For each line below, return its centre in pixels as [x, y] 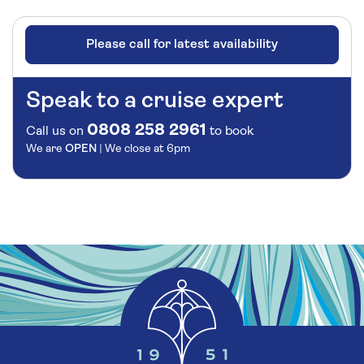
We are [45, 149]
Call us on [55, 131]
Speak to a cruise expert [155, 101]
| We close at [133, 149]
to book [230, 131]
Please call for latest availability [182, 44]
